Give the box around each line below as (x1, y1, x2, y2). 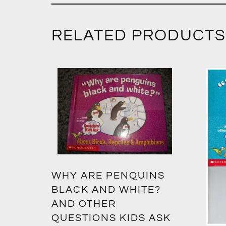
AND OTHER (51, 198, 116, 209)
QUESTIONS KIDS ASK (51, 212, 171, 223)
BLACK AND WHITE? (51, 184, 161, 195)
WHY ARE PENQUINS (51, 170, 165, 181)
